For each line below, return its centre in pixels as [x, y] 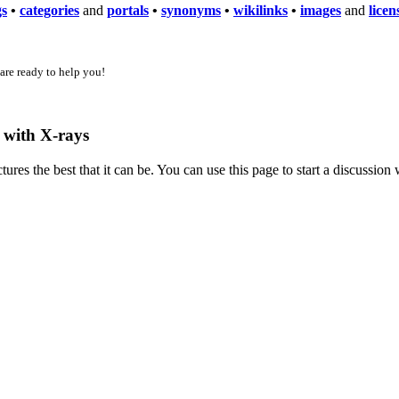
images [321, 10]
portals [128, 10]
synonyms [191, 10]
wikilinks [261, 10]
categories [49, 10]
